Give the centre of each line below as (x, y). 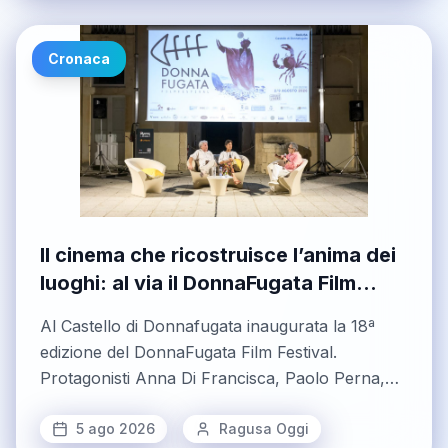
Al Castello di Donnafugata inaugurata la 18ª (207, 326)
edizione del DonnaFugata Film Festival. (188, 352)
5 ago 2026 (115, 429)
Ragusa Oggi (264, 429)
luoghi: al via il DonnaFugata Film (198, 283)
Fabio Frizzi (84, 404)
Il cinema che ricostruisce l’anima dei (218, 255)
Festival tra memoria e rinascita (192, 311)
